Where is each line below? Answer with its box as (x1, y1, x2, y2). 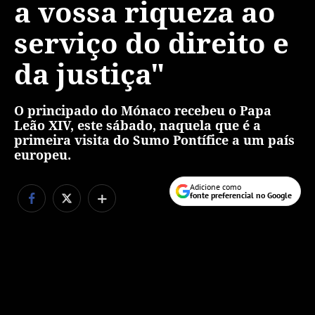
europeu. (14, 146, 71, 163)
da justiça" (14, 54, 165, 93)
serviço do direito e (14, 23, 289, 62)
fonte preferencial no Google (190, 190, 292, 200)
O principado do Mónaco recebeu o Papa (14, 102, 271, 119)
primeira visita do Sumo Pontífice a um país (14, 131, 295, 148)
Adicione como (190, 181, 241, 192)
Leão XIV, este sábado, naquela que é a (14, 117, 261, 134)
